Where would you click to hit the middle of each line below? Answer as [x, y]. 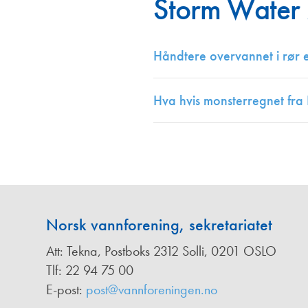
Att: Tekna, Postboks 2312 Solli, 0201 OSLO [161, 251]
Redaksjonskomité [91, 37]
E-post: [66, 290]
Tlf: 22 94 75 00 [90, 271]
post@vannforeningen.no [152, 290]
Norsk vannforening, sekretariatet [159, 225]
